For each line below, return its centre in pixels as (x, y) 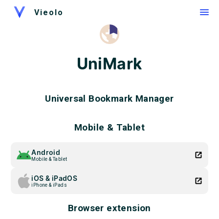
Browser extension (109, 208)
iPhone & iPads (49, 185)
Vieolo (49, 12)
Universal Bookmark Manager (109, 99)
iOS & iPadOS (55, 178)
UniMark (109, 64)
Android (46, 152)
